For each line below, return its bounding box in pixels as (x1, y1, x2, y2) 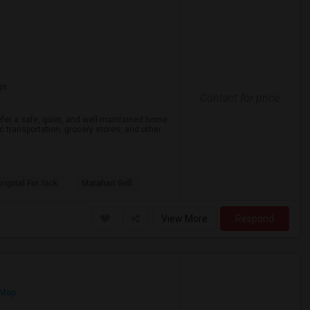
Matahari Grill (82, 179, 132, 188)
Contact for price (199, 91, 280, 104)
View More (161, 213, 208, 224)
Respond (235, 213, 274, 224)
